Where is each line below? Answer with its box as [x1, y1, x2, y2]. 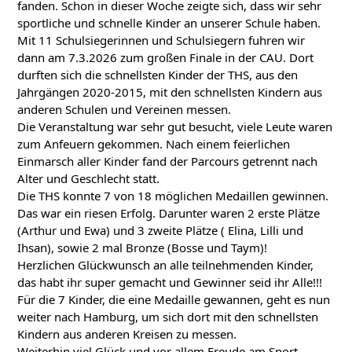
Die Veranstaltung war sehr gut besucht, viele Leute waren [17, 119, 333, 135]
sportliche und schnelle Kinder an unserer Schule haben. [17, 15, 321, 31]
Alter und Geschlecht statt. [17, 170, 160, 187]
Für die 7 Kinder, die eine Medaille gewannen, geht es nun [17, 291, 331, 308]
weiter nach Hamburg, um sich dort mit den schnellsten [17, 309, 319, 325]
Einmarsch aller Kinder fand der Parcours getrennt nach [17, 153, 318, 170]
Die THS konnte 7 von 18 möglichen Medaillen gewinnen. [17, 188, 329, 204]
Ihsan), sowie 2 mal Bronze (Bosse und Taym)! [17, 240, 268, 256]
